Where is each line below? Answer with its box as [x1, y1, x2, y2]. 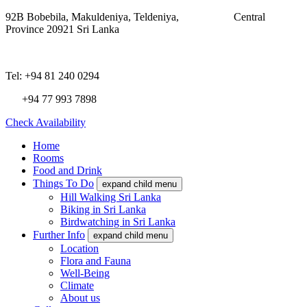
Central [234, 11, 265, 23]
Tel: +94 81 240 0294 [5, 70, 99, 82]
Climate [60, 280, 94, 291]
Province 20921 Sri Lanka [5, 23, 119, 35]
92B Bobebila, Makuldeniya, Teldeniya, [5, 11, 234, 23]
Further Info [33, 229, 85, 241]
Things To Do [33, 177, 94, 189]
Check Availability [5, 116, 86, 128]
